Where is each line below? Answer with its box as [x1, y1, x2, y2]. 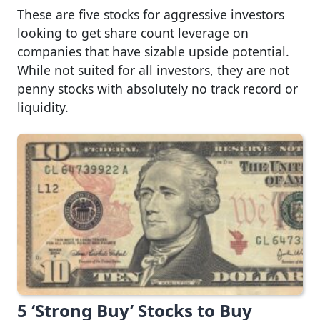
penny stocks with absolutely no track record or [17, 80, 298, 98]
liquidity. [17, 99, 69, 116]
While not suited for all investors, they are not [17, 61, 289, 79]
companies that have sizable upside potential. [17, 43, 289, 61]
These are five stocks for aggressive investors [17, 6, 284, 24]
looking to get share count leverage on [17, 24, 249, 42]
